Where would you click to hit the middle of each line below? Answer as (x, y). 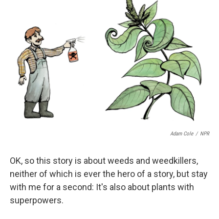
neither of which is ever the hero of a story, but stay (109, 174)
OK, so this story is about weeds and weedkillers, (104, 161)
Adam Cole (182, 134)
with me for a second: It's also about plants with (102, 187)
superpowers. (37, 200)
